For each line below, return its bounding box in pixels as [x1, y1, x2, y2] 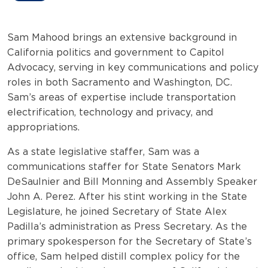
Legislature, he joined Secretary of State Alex [7, 205, 227, 217]
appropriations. [7, 121, 80, 133]
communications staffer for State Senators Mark [7, 160, 241, 172]
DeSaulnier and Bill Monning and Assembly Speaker [7, 175, 257, 187]
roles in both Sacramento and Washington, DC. [7, 76, 232, 88]
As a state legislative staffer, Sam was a [7, 145, 199, 157]
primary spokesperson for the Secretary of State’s [7, 235, 252, 247]
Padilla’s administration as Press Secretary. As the [7, 220, 247, 232]
